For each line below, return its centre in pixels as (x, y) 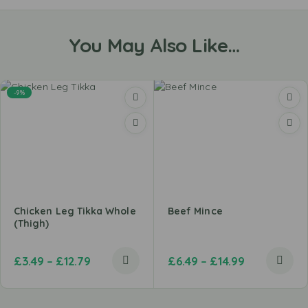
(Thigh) (32, 224)
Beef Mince (195, 211)
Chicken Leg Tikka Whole (75, 211)
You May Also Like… (154, 45)
